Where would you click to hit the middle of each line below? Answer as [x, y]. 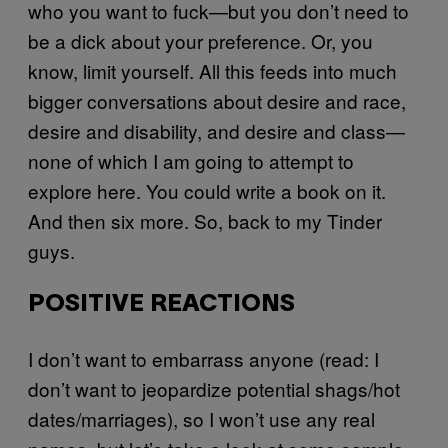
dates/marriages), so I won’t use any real [201, 418]
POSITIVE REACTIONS [161, 305]
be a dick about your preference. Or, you [200, 40]
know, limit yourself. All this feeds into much [212, 70]
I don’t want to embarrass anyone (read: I [203, 358]
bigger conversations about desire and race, [217, 100]
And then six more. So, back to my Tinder [205, 220]
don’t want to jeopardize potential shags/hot [214, 388]
